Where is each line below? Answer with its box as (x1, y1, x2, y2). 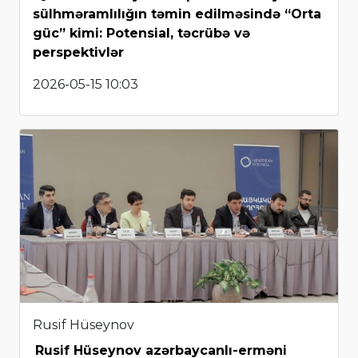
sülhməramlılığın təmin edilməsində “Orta (33, 6, 321, 22)
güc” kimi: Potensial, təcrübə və (33, 25, 250, 41)
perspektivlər (33, 44, 124, 60)
